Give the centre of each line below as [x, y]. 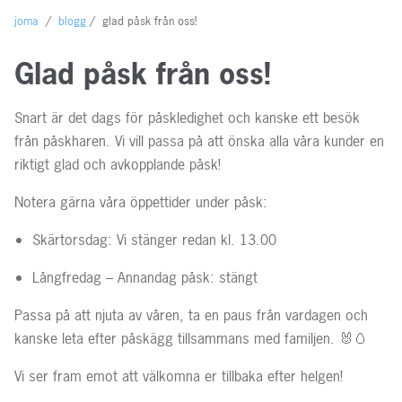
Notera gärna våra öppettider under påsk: [141, 201]
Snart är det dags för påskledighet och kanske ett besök [187, 117]
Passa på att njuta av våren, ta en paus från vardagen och [191, 315]
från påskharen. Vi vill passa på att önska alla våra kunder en [199, 140]
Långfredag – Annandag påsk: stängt [147, 277]
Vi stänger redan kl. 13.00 [197, 239]
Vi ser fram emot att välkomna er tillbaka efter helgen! [179, 376]
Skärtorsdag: [72, 239]
